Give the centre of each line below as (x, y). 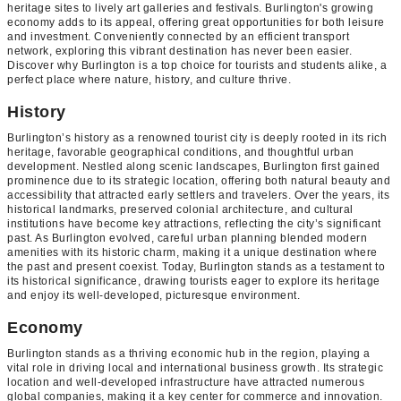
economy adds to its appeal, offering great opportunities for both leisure (196, 22)
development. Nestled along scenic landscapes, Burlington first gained (194, 166)
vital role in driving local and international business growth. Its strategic (195, 367)
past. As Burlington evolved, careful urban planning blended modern (187, 238)
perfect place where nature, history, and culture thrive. (149, 79)
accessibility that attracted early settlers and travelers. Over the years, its (198, 195)
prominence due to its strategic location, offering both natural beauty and (199, 180)
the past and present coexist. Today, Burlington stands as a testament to (196, 266)
